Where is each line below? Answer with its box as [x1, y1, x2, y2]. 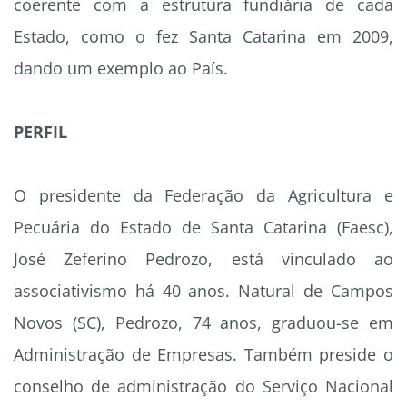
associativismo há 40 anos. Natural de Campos [14, 280, 393, 303]
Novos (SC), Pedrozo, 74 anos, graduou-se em [14, 312, 393, 334]
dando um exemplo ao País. [14, 57, 228, 80]
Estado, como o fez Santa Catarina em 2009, [14, 25, 393, 48]
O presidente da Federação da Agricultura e [14, 184, 393, 207]
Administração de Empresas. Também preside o [14, 343, 393, 366]
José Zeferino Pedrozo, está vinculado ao [14, 248, 393, 271]
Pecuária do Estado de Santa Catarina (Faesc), [14, 216, 393, 239]
